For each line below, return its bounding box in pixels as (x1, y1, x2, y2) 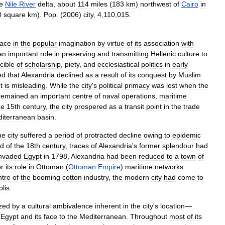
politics (141, 60, 163, 68)
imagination (59, 39, 95, 47)
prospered (74, 102, 107, 110)
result (101, 71, 119, 79)
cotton (62, 173, 82, 181)
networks (155, 163, 183, 171)
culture (178, 50, 199, 58)
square (4, 11, 26, 19)
